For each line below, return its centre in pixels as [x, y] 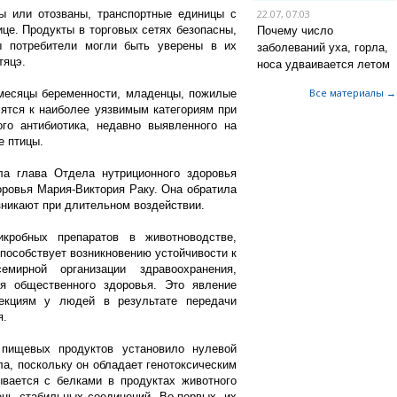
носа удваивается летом [323, 64]
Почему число [295, 31]
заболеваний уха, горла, [322, 47]
